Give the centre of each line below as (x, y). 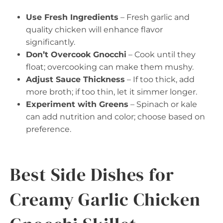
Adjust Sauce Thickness (75, 79)
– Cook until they (161, 54)
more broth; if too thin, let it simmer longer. (111, 92)
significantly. (51, 42)
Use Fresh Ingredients (72, 17)
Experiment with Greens (77, 104)
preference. (49, 129)
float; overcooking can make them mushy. (110, 67)
